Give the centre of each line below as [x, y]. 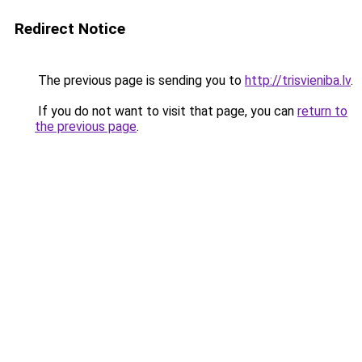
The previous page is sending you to [140, 80]
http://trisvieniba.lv [298, 80]
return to [322, 111]
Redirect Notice [70, 29]
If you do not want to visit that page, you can [166, 111]
